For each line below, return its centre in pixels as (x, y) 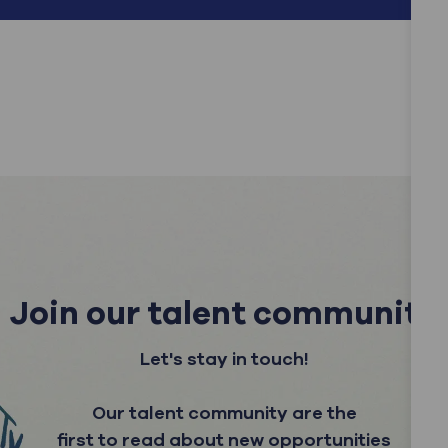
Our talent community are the (224, 412)
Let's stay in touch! (224, 358)
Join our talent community (224, 313)
